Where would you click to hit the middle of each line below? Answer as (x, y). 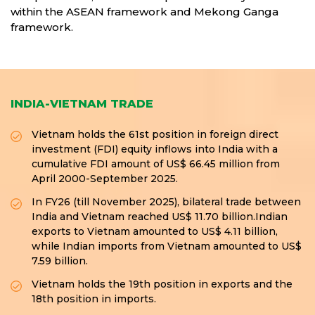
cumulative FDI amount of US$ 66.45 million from (156, 164)
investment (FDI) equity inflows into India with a (155, 149)
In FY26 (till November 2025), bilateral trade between (166, 202)
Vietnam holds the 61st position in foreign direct (155, 134)
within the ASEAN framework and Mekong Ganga (144, 12)
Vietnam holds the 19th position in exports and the (162, 284)
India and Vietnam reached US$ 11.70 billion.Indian (160, 217)
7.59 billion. (60, 261)
